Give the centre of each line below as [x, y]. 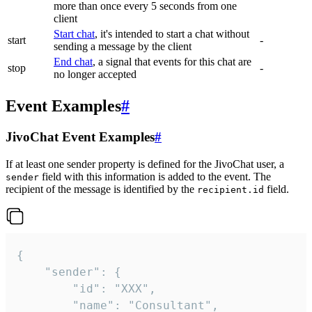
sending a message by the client [123, 47]
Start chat [74, 34]
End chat [73, 62]
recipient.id [231, 189]
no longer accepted [95, 75]
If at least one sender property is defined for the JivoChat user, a [145, 164]
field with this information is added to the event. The [155, 176]
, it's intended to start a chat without [172, 34]
